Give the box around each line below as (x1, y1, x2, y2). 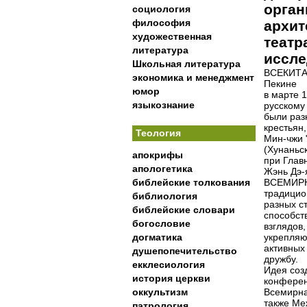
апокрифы (132, 149, 183, 160)
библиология (132, 191, 197, 201)
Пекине (264, 78, 297, 89)
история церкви (132, 273, 210, 284)
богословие (132, 218, 191, 229)
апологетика (132, 163, 193, 174)
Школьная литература (132, 58, 241, 69)
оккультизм (132, 286, 188, 297)
